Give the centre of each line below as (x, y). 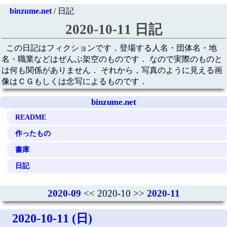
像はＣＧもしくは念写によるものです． (74, 82)
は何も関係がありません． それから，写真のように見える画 (112, 70)
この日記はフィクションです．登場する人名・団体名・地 (112, 48)
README (31, 117)
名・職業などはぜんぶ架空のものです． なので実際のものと (112, 59)
